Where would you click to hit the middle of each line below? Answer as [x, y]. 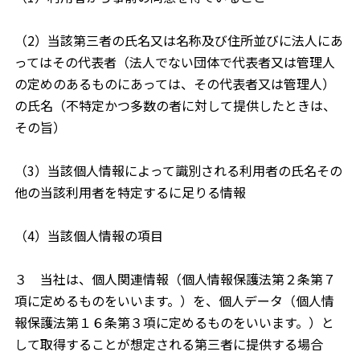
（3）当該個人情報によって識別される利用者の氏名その [178, 170]
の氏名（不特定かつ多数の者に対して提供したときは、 [175, 105]
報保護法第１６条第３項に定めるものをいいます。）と [174, 322]
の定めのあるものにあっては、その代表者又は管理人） [174, 84]
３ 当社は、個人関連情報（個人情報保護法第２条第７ [175, 279]
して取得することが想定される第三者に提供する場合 [168, 344]
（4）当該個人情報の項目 [88, 235]
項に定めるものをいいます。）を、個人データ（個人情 [174, 301]
